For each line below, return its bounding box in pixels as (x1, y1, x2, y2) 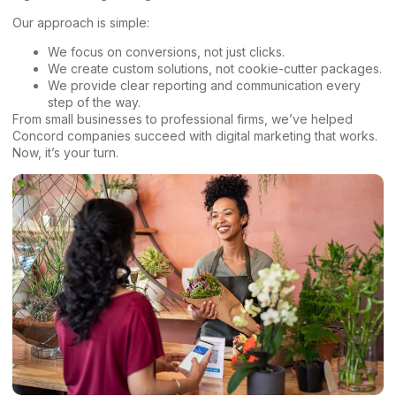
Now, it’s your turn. (12, 145, 118, 161)
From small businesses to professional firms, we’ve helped (12, 111, 353, 127)
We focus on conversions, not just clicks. (48, 44, 285, 60)
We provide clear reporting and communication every (48, 78, 361, 94)
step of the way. (48, 95, 141, 110)
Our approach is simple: (12, 15, 149, 31)
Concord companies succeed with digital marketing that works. (12, 128, 377, 144)
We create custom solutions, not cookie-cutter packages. (48, 61, 382, 77)
